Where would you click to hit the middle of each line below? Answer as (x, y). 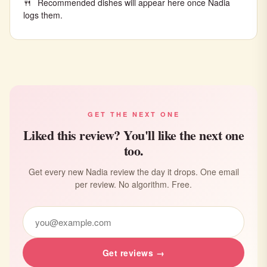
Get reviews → (133, 253)
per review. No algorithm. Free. (133, 184)
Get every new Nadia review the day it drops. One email (133, 172)
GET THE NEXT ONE (133, 114)
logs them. (43, 15)
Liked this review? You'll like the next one (133, 135)
